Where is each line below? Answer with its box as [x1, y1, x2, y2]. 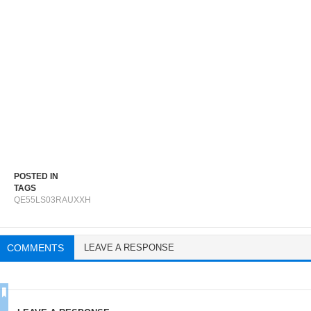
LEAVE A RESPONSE [84, 242, 174, 253]
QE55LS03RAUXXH [14, 195, 91, 205]
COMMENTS [7, 242, 64, 254]
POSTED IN [14, 171, 58, 182]
